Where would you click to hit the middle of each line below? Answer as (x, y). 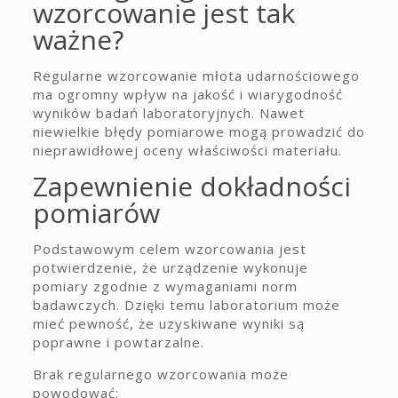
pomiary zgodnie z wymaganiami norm (165, 286)
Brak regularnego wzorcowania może (160, 374)
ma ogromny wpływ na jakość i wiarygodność (187, 94)
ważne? (78, 40)
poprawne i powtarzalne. (118, 342)
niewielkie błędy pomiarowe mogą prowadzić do (199, 131)
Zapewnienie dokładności (191, 186)
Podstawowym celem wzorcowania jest (169, 249)
